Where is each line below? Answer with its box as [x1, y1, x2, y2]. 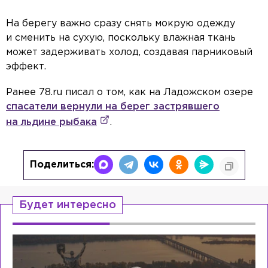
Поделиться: [29, 160, 94, 170]
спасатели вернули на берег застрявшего [6, 102, 220, 112]
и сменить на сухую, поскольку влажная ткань [6, 33, 236, 43]
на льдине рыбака [6, 118, 97, 127]
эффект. [6, 62, 46, 72]
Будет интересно [19, 200, 116, 211]
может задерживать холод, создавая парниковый [6, 48, 252, 57]
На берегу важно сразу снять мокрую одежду [6, 19, 235, 29]
